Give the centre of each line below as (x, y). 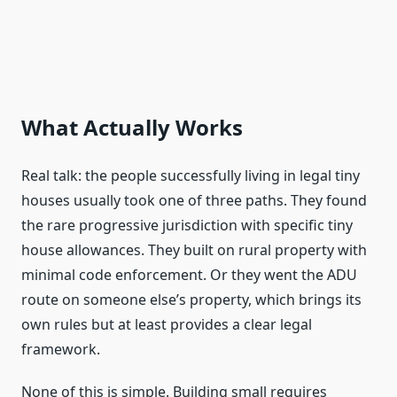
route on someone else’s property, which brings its (191, 300)
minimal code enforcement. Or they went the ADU (189, 275)
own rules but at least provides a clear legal (167, 325)
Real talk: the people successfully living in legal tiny (191, 176)
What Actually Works (132, 128)
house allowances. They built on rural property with (194, 250)
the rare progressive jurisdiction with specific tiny (187, 226)
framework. (61, 350)
